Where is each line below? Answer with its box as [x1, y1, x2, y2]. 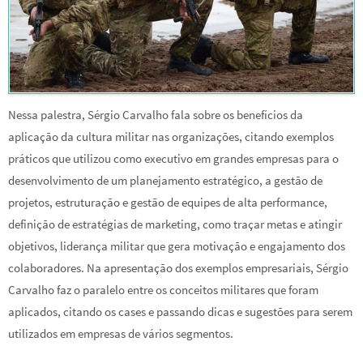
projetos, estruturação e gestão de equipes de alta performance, [8, 194, 327, 210]
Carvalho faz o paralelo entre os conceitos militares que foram [8, 281, 318, 297]
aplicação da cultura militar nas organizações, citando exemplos [8, 128, 334, 144]
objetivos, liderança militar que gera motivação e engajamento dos [8, 237, 345, 254]
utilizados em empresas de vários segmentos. [8, 325, 233, 341]
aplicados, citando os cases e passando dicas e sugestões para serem [8, 303, 352, 319]
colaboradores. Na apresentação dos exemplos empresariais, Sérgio [8, 259, 348, 275]
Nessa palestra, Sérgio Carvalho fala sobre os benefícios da [8, 106, 303, 122]
